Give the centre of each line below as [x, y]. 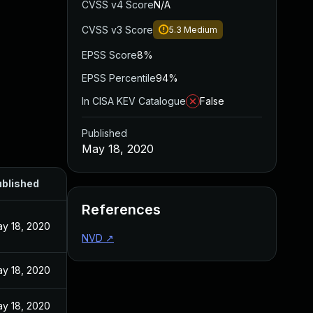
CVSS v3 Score [117, 30]
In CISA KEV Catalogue [134, 101]
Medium [201, 30]
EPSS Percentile [119, 78]
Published [104, 133]
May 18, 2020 [118, 149]
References [121, 210]
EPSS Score [109, 55]
